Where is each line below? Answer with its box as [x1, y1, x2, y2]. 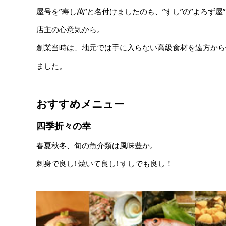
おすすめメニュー [36, 96, 125, 111]
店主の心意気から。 [36, 24, 104, 34]
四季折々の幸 [36, 119, 91, 132]
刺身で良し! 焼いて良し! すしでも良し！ [36, 158, 173, 168]
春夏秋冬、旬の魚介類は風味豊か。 [36, 140, 157, 150]
